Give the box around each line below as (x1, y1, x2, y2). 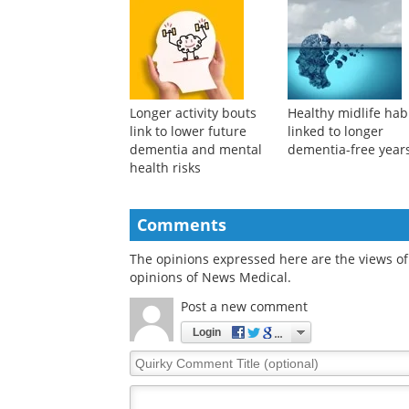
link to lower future (130, 214, 246, 232)
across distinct (130, 22, 218, 40)
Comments (137, 305, 226, 328)
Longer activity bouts (130, 195, 257, 214)
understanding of (288, 4, 395, 22)
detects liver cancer (130, 4, 249, 22)
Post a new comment (181, 389, 308, 407)
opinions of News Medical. (130, 360, 291, 378)
